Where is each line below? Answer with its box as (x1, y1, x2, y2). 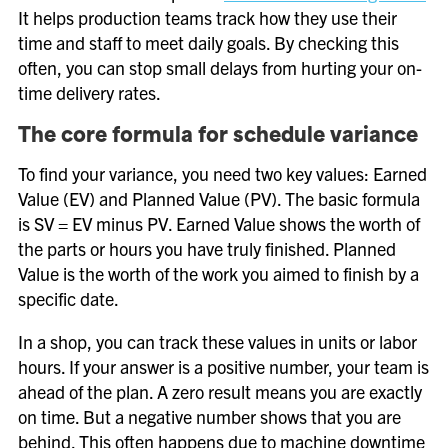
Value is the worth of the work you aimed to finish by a (18, 262, 419, 285)
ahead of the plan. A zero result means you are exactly (18, 380, 422, 403)
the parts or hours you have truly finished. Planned (18, 237, 396, 260)
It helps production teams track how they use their (18, 6, 397, 29)
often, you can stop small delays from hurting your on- (18, 56, 422, 79)
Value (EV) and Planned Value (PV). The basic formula (18, 187, 420, 210)
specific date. (18, 287, 119, 310)
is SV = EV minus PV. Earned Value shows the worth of (18, 212, 420, 235)
